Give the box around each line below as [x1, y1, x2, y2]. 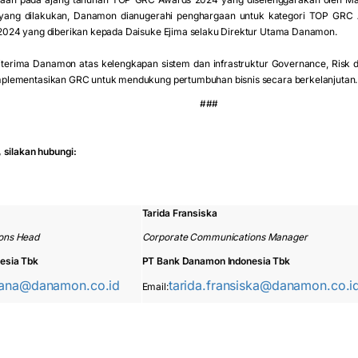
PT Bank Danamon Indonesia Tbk [141, 255, 291, 268]
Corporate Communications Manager [141, 231, 308, 244]
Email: [141, 280, 169, 293]
